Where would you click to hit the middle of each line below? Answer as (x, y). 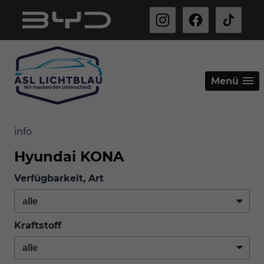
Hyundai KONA (69, 156)
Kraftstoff (38, 225)
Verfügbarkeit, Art (59, 178)
